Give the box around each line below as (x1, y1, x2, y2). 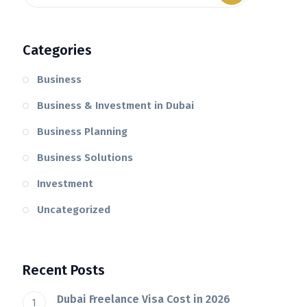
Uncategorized (37, 204, 111, 217)
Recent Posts (23, 262, 106, 279)
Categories (23, 42, 93, 59)
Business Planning (37, 125, 128, 138)
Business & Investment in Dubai (37, 99, 195, 112)
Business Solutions (37, 151, 134, 164)
